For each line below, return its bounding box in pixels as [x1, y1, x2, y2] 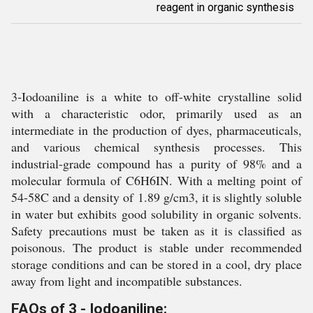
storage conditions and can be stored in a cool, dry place [11, 256, 302, 272]
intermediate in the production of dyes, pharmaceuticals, [11, 122, 302, 138]
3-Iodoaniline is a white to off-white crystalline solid [11, 88, 302, 105]
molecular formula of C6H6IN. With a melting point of [11, 172, 302, 189]
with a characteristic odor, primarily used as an [11, 105, 302, 122]
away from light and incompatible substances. [11, 272, 242, 289]
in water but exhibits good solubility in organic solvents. [11, 205, 302, 222]
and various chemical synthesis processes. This [11, 138, 302, 155]
